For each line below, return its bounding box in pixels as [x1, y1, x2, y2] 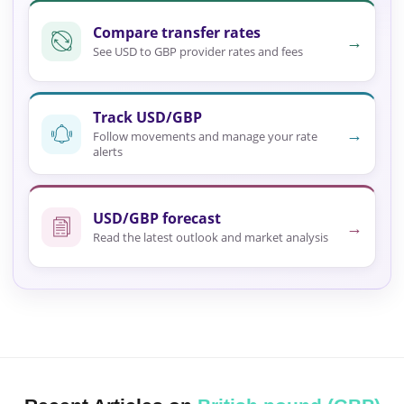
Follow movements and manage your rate [93, 128, 317, 145]
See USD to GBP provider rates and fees [93, 42, 303, 60]
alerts [93, 143, 123, 161]
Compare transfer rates [93, 22, 261, 42]
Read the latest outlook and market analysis [93, 228, 328, 245]
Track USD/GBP [93, 107, 202, 128]
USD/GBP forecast [93, 207, 221, 228]
